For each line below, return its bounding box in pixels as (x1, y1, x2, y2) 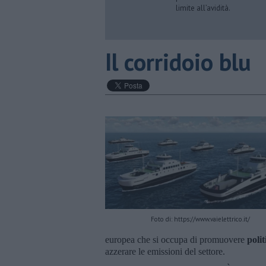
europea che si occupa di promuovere (105, 234, 247, 245)
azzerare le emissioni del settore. (105, 246, 225, 256)
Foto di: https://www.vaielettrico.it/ (150, 214, 250, 223)
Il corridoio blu (105, 46, 251, 77)
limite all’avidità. (176, 3, 230, 13)
